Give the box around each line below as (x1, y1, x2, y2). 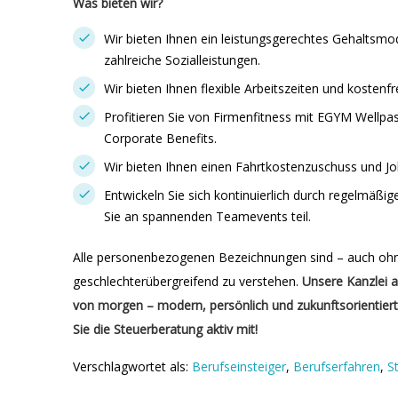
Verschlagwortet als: (73, 358, 192, 375)
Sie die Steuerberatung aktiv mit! (73, 321, 258, 338)
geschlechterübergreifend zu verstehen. (73, 273, 302, 290)
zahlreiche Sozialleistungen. (104, 52, 260, 68)
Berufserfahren (293, 358, 380, 375)
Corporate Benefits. (104, 130, 217, 147)
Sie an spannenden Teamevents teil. (104, 208, 311, 225)
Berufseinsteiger (192, 358, 286, 375)
